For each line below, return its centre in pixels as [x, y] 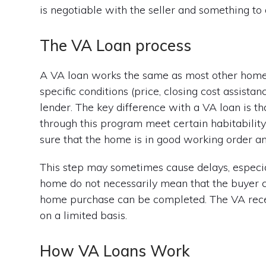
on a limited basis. [84, 215]
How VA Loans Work [115, 251]
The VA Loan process [116, 45]
